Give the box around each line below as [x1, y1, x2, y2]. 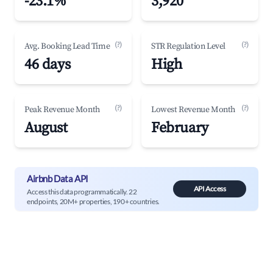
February [151, 119, 208, 137]
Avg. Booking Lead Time [24, 41, 110, 52]
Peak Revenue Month [24, 104, 100, 115]
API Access [193, 184, 226, 193]
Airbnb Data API [27, 172, 88, 184]
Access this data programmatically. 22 [27, 186, 137, 196]
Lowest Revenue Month [151, 104, 235, 115]
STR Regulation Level [151, 41, 225, 52]
